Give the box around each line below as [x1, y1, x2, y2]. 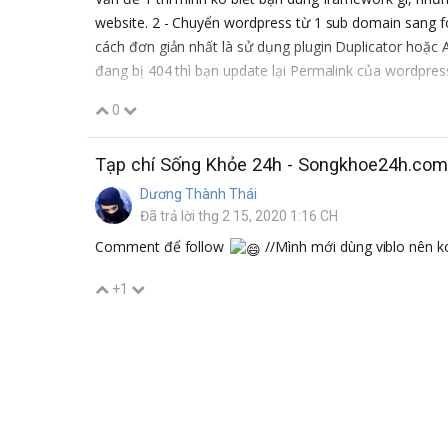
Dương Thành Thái [140, 186, 257, 202]
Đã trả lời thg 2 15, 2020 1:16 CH [140, 208, 338, 224]
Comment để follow [95, 237, 229, 256]
